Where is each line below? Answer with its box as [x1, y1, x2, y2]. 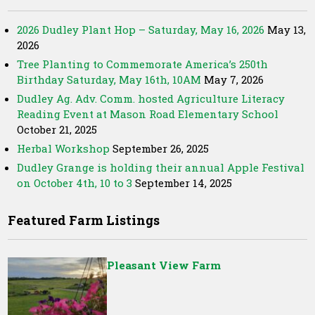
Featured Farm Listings [8, 212, 160, 229]
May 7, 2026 [204, 72, 264, 86]
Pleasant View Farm [106, 258, 221, 272]
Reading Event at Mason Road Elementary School [17, 107, 279, 121]
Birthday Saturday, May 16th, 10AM [17, 72, 202, 86]
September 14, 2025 [135, 176, 233, 190]
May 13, [267, 22, 307, 37]
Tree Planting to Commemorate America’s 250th [17, 57, 269, 71]
